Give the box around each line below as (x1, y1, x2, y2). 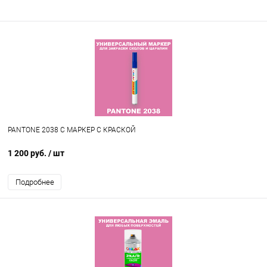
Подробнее (15, 178, 54, 187)
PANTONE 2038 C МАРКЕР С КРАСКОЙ (8, 126, 136, 135)
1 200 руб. (8, 148, 48, 159)
